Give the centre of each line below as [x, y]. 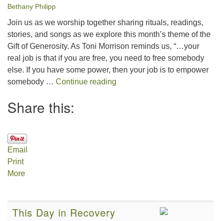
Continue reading [86, 82]
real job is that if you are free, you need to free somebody [106, 58]
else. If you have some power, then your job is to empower [108, 70]
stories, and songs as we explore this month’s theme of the [109, 35]
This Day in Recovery [64, 213]
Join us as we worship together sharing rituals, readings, [105, 23]
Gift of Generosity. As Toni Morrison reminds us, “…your [103, 46]
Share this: [41, 107]
